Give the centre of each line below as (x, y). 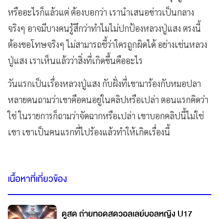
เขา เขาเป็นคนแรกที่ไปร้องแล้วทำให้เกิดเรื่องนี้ (90, 132)
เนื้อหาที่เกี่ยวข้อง (37, 179)
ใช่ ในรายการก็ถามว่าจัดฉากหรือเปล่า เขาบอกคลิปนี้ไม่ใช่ (106, 116)
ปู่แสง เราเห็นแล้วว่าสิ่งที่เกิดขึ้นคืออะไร (75, 60)
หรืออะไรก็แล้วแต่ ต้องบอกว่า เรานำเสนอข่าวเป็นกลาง (101, 12)
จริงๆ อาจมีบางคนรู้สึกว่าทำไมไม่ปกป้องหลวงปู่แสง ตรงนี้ (104, 28)
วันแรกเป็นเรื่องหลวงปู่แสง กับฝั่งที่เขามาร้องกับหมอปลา (104, 83)
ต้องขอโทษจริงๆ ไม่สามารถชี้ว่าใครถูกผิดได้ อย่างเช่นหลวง (108, 44)
